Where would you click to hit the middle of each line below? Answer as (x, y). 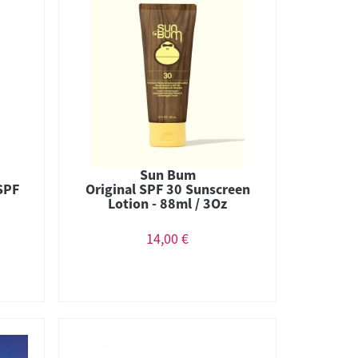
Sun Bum (167, 174)
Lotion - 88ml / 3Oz (168, 203)
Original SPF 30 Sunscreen (167, 189)
